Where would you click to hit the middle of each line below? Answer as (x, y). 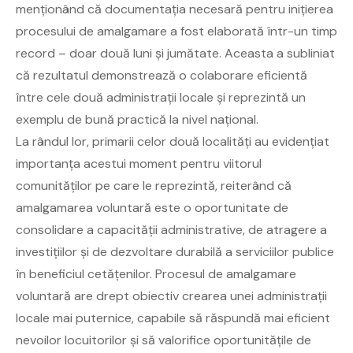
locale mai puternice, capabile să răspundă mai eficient (173, 318)
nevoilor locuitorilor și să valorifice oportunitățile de (163, 340)
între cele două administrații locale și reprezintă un (161, 97)
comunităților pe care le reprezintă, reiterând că (154, 185)
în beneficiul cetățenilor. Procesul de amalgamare (156, 273)
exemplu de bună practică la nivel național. (137, 119)
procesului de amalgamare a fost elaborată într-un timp (176, 31)
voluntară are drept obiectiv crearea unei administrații (171, 295)
